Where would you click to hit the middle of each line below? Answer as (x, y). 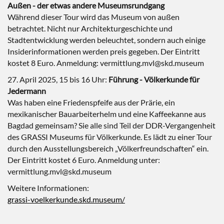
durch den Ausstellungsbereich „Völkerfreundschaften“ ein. (108, 148)
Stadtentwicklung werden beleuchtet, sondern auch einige (106, 40)
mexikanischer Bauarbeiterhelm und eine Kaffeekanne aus (107, 114)
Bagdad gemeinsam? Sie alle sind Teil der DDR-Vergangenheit (111, 125)
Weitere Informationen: (48, 188)
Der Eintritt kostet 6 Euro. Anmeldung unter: (84, 160)
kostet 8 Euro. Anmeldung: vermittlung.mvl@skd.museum (106, 63)
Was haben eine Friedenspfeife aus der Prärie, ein (91, 102)
